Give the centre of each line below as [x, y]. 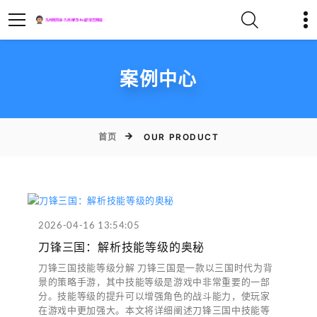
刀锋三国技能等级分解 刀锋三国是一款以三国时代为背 [156, 267]
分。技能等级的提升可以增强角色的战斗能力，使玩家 [154, 296]
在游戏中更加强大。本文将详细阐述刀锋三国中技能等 [154, 310]
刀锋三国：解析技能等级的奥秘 [122, 247]
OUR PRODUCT [181, 137]
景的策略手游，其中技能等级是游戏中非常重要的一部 [154, 282]
